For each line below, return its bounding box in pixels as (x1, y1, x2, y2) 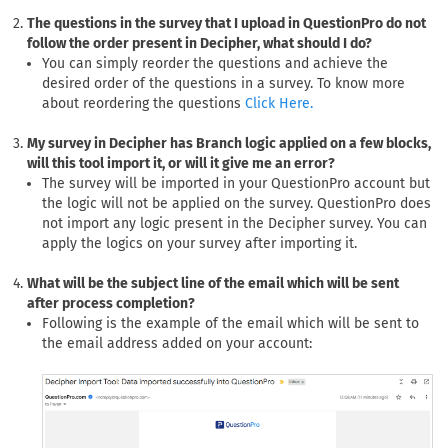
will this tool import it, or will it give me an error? (27, 154, 335, 172)
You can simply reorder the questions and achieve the (42, 54, 388, 72)
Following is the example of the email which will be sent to (42, 314, 419, 332)
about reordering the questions (42, 94, 245, 112)
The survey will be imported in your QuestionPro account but (42, 174, 430, 192)
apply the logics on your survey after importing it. (42, 234, 357, 252)
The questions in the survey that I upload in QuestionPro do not (27, 14, 426, 32)
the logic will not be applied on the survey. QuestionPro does (42, 194, 431, 212)
